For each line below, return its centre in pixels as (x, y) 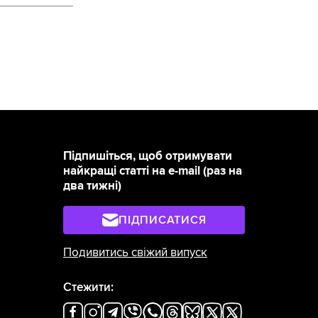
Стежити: (89, 288)
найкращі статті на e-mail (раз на (153, 171)
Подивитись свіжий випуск (136, 252)
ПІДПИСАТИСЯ (163, 220)
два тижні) (93, 186)
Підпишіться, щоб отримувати (148, 157)
